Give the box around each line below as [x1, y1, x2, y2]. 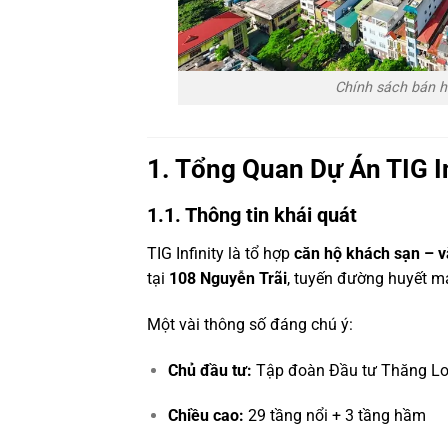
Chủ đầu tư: [167, 360, 252, 380]
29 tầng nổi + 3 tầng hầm [243, 406, 426, 426]
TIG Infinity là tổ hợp [147, 243, 294, 263]
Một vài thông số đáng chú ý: [147, 314, 353, 334]
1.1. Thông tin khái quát [147, 202, 357, 227]
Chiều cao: [167, 406, 244, 426]
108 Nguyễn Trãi [169, 268, 287, 288]
